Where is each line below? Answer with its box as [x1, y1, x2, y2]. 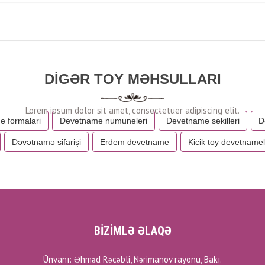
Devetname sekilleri [166, 116, 240, 125]
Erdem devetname [100, 137, 169, 147]
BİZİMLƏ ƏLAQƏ [93, 224, 172, 238]
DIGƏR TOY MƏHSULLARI [44, 71, 221, 87]
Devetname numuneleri [60, 116, 147, 125]
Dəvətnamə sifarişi [12, 137, 81, 147]
